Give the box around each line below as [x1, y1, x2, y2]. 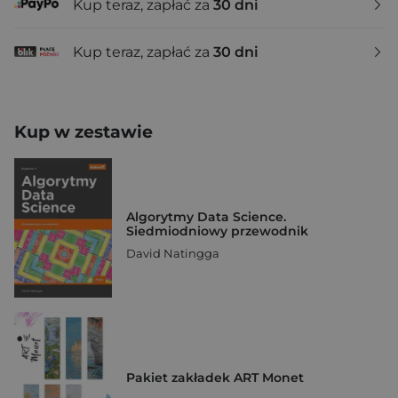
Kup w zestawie [14, 122, 153, 142]
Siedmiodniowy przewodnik [126, 222, 308, 239]
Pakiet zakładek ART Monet [126, 369, 304, 386]
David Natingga [126, 245, 219, 260]
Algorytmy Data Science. [126, 208, 286, 225]
